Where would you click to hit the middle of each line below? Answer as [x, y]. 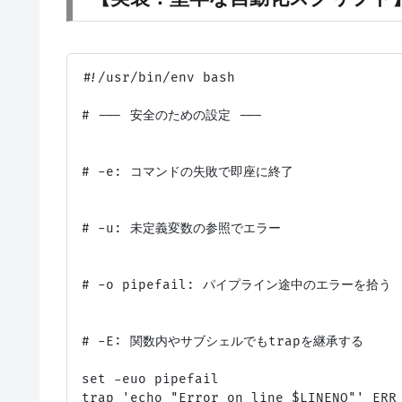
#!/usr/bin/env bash [158, 78]
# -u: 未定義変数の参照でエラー [181, 229]
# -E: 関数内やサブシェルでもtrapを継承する [223, 342]
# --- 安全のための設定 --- [172, 116]
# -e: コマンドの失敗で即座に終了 [188, 172]
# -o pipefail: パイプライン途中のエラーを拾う [236, 285]
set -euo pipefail [150, 380]
